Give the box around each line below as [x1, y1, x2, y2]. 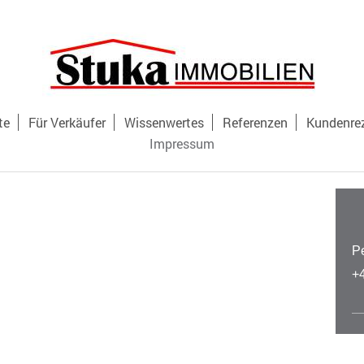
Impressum [149, 135, 214, 152]
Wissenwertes [124, 114, 204, 131]
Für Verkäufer [28, 114, 106, 131]
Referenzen [223, 114, 288, 131]
